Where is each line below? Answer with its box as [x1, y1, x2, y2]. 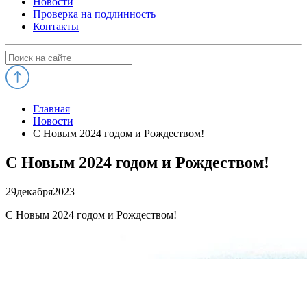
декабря [16, 185, 53, 197]
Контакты [33, 21, 79, 32]
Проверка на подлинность [33, 8, 156, 20]
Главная [33, 103, 70, 114]
